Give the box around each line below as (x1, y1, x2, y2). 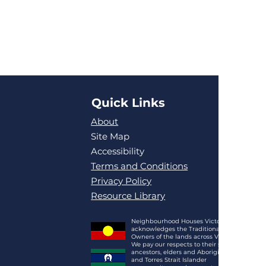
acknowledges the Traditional (131, 225, 222, 233)
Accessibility (91, 145, 145, 157)
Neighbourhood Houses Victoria (131, 217, 229, 225)
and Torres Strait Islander (131, 256, 207, 264)
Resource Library (91, 190, 166, 201)
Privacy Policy (91, 175, 152, 186)
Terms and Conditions (91, 160, 188, 172)
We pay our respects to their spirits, (131, 240, 238, 248)
